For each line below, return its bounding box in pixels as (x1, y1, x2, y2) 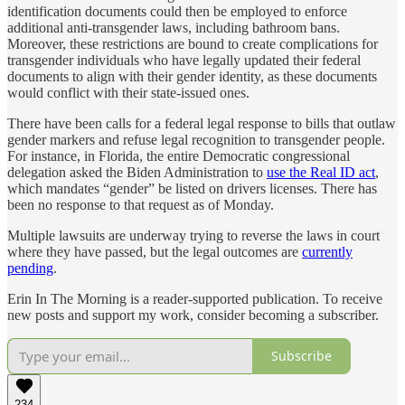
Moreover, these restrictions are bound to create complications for (7, 35, 378, 52)
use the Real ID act (267, 164, 375, 180)
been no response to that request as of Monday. (7, 196, 274, 212)
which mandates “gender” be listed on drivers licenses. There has (7, 180, 377, 196)
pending (7, 259, 53, 276)
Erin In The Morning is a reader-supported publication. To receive (7, 290, 382, 306)
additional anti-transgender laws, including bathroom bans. (7, 19, 340, 35)
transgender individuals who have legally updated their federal (7, 52, 361, 68)
